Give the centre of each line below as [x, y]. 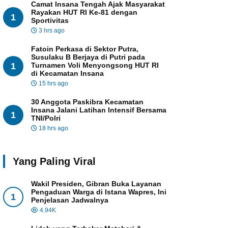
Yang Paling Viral [54, 162]
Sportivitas [50, 21]
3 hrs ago [51, 31]
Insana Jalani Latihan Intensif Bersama [99, 110]
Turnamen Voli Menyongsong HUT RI [95, 65]
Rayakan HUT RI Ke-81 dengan [84, 12]
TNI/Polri [46, 118]
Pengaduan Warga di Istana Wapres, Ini [99, 192]
